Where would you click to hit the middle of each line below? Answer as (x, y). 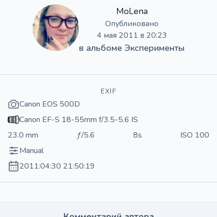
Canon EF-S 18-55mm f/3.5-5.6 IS (79, 119)
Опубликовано (132, 23)
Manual (31, 150)
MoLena (132, 11)
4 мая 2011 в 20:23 (132, 35)
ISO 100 (195, 135)
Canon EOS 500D (50, 104)
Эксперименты (155, 48)
